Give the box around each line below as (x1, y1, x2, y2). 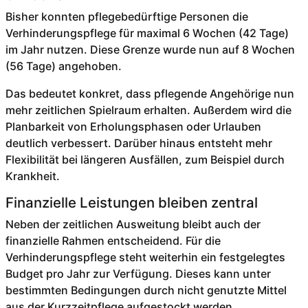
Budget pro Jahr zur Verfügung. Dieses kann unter (5, 267, 271, 281)
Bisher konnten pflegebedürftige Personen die (5, 10, 248, 24)
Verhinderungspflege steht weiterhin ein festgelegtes (5, 250, 285, 265)
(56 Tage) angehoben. (5, 59, 122, 74)
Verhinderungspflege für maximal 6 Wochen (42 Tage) (5, 26, 289, 41)
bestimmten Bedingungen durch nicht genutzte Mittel (5, 283, 287, 298)
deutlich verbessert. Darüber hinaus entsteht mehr (5, 136, 272, 151)
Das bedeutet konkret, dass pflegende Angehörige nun (5, 87, 294, 101)
